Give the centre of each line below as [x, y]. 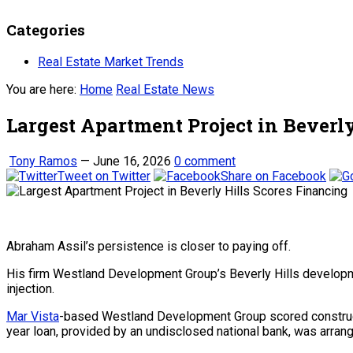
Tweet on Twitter [104, 176]
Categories [46, 30]
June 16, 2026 [132, 161]
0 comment [205, 161]
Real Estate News [165, 89]
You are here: [41, 89]
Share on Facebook [273, 176]
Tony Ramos [43, 161]
